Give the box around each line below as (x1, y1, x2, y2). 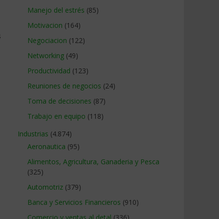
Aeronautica (27, 142, 66, 151)
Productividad (27, 66, 70, 75)
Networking (27, 51, 64, 60)
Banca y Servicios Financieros (27, 197, 121, 207)
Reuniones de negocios (27, 81, 101, 90)
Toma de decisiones (27, 96, 91, 106)
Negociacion (27, 36, 67, 45)
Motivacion (27, 21, 63, 30)
